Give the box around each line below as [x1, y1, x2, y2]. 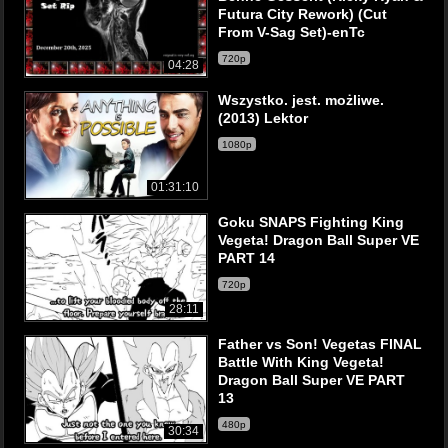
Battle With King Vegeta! [218, 354, 384, 370]
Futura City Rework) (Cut [218, 6, 387, 22]
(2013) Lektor [218, 110, 308, 126]
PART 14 [218, 250, 275, 266]
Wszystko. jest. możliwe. [218, 92, 384, 108]
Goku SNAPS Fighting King [218, 214, 404, 230]
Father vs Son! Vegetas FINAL [218, 336, 422, 352]
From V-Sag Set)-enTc [218, 24, 365, 40]
